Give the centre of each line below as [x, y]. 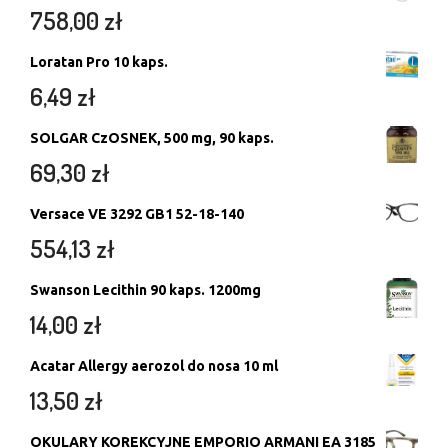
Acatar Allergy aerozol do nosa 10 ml [154, 365]
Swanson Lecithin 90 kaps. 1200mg [145, 289]
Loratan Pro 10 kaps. [99, 61]
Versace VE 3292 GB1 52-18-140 [137, 213]
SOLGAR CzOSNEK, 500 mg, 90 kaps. [152, 137]
